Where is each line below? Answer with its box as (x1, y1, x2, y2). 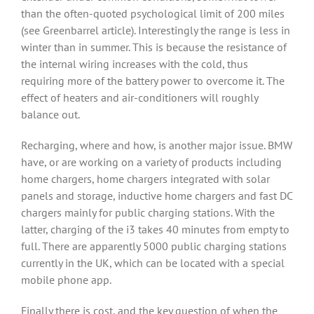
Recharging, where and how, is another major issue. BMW (21, 138, 292, 152)
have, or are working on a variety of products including (21, 155, 282, 169)
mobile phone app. (21, 273, 111, 287)
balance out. (21, 107, 80, 121)
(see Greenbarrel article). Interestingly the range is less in (21, 23, 290, 37)
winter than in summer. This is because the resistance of (21, 40, 287, 54)
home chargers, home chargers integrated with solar (21, 172, 270, 186)
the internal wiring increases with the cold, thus (21, 57, 248, 71)
